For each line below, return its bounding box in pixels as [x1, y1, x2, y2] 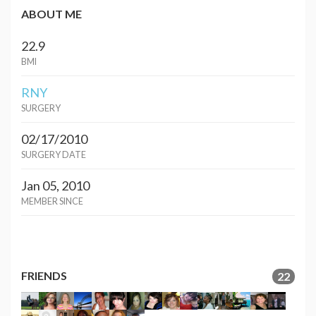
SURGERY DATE [21, 150, 86, 160]
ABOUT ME [21, 6, 82, 20]
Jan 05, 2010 [21, 178, 90, 193]
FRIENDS [21, 269, 67, 282]
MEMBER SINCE [21, 196, 83, 207]
